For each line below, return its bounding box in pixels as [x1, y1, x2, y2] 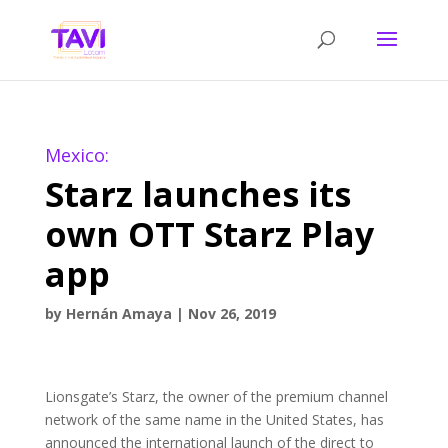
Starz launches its [44, 171, 351, 217]
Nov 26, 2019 [187, 304, 276, 323]
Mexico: [44, 143, 109, 167]
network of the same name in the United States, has [44, 410, 384, 429]
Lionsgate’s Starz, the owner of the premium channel [44, 387, 388, 406]
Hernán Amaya [65, 304, 172, 323]
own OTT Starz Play [44, 211, 374, 257]
